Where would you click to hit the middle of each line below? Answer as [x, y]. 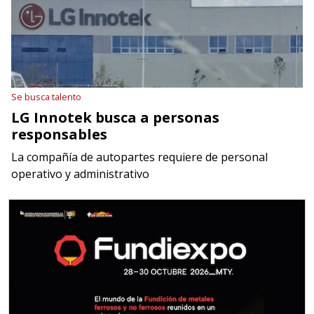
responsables [59, 135]
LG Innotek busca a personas [115, 118]
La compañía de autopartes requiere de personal [139, 157]
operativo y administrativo [80, 174]
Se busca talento [46, 97]
